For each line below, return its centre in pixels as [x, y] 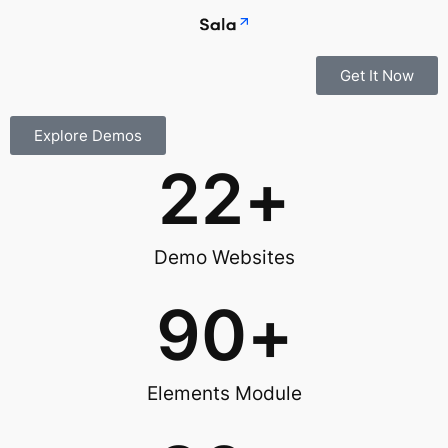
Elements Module [224, 393]
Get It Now [377, 75]
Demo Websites [224, 257]
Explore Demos [88, 135]
